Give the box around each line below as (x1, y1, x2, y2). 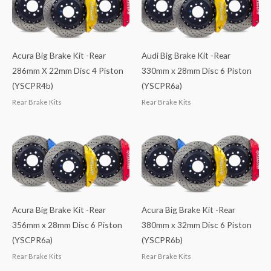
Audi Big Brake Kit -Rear (142, 50, 230, 60)
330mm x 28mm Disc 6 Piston (142, 65, 252, 76)
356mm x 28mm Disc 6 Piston (12, 220, 122, 230)
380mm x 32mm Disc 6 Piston (142, 220, 252, 230)
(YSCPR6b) (142, 235, 183, 246)
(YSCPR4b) (12, 80, 53, 91)
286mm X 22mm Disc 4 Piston (12, 65, 123, 76)
